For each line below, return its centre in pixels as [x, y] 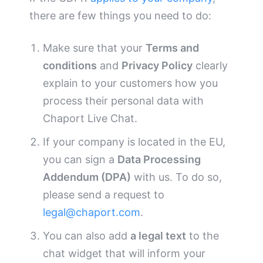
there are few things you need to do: [120, 16]
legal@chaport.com [92, 213]
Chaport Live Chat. [90, 119]
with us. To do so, [177, 177]
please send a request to [104, 195]
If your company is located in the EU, [134, 142]
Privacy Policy [157, 66]
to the [203, 236]
